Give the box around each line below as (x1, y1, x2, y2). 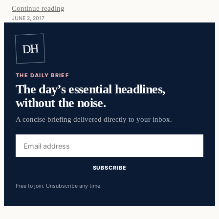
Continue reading (12, 3, 65, 12)
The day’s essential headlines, (16, 82, 166, 97)
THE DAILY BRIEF (16, 72, 69, 79)
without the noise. (16, 95, 107, 110)
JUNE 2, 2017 (12, 15, 44, 22)
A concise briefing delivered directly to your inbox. (16, 115, 172, 124)
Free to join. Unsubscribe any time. (16, 182, 102, 189)
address (15, 146, 43, 155)
